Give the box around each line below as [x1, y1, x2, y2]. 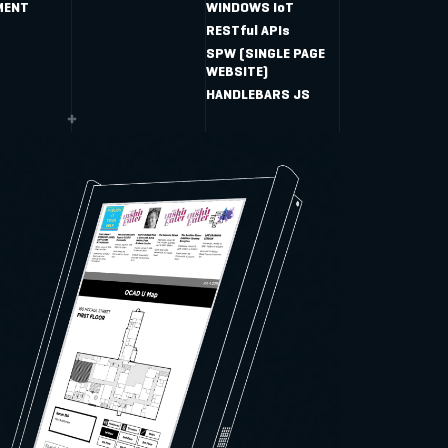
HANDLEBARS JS [206, 86, 311, 103]
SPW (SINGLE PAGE [206, 45, 326, 62]
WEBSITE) [206, 63, 269, 80]
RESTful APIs [206, 22, 291, 39]
